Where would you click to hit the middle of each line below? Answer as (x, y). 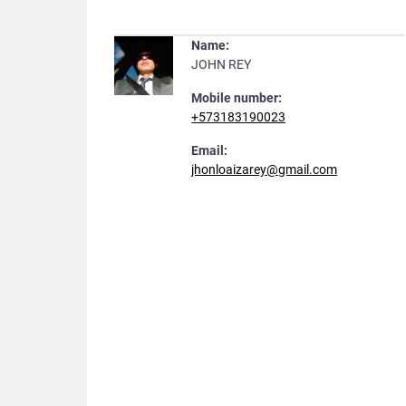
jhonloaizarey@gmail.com (265, 169)
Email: (210, 150)
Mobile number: (237, 98)
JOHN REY (222, 64)
